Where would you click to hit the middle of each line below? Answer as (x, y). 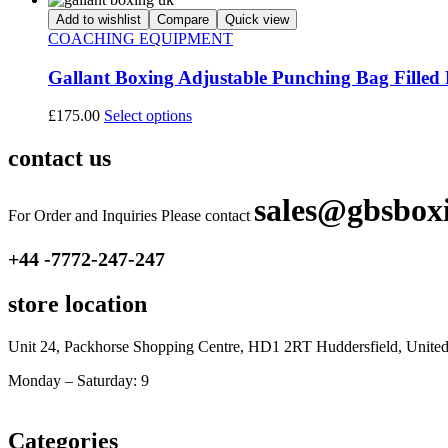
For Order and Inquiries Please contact (131, 216)
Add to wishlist (98, 19)
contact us (59, 158)
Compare (183, 19)
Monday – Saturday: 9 (78, 380)
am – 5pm (180, 380)
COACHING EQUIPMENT (140, 38)
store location (77, 303)
